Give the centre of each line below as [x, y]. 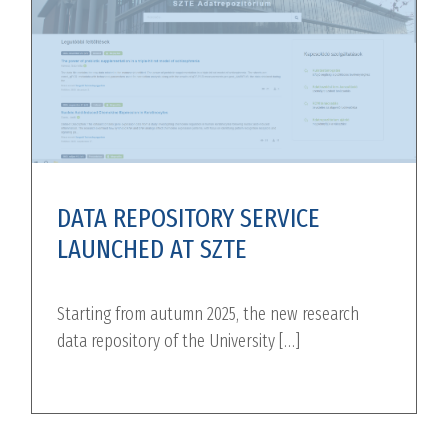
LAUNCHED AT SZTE [152, 249]
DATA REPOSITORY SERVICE [189, 218]
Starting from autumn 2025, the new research [208, 314]
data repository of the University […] [179, 341]
